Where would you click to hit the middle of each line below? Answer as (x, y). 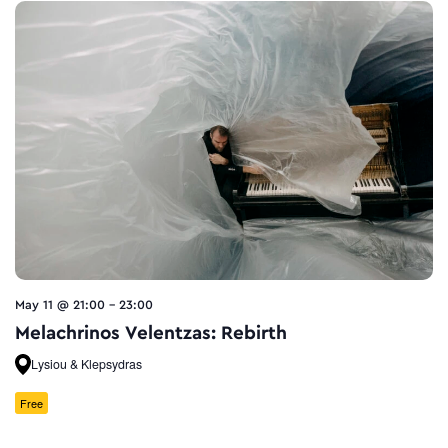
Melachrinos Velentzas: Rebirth (151, 332)
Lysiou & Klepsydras (86, 363)
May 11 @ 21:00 (60, 304)
